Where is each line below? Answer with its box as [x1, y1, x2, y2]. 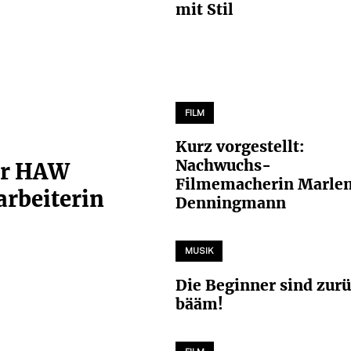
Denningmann [175, 194, 290, 213]
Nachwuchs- [175, 156, 271, 175]
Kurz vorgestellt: [175, 137, 305, 157]
